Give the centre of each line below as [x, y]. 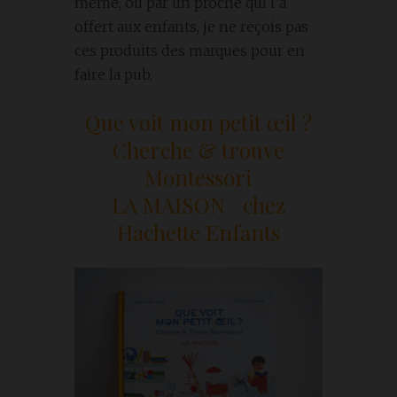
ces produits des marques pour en [189, 50]
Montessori [198, 178]
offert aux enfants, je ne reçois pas [191, 26]
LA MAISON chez [198, 205]
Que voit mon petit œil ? [198, 123]
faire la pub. [113, 74]
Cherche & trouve [198, 150]
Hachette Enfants [198, 233]
